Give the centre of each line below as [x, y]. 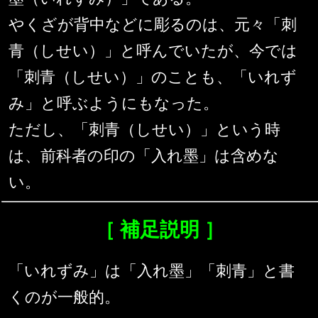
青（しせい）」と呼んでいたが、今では [153, 51]
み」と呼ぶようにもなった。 [114, 104]
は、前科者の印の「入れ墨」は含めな [144, 156]
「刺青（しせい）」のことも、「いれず [153, 77]
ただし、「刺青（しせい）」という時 [144, 130]
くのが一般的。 [64, 297]
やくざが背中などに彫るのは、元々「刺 [153, 25]
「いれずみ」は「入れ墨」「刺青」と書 [152, 271]
